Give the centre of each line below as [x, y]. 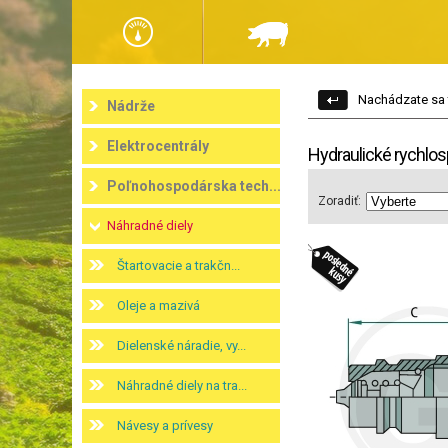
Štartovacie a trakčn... [178, 265]
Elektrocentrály [158, 146]
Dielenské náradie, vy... [181, 345]
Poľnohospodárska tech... [194, 186]
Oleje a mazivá [158, 305]
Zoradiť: [339, 201]
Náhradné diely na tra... [182, 385]
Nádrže [131, 106]
